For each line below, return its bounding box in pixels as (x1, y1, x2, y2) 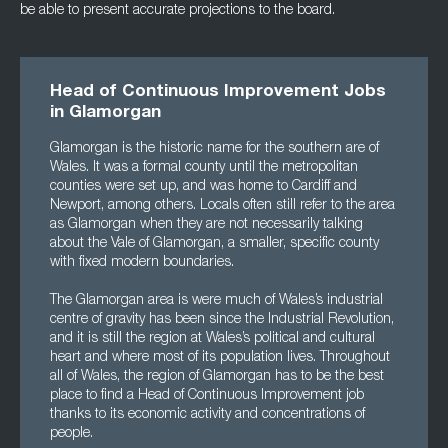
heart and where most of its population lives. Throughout (50, 351, 390, 365)
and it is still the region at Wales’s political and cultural (50, 332, 375, 346)
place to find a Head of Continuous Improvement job (50, 389, 364, 403)
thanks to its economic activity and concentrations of (50, 408, 365, 422)
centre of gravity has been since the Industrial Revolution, (50, 313, 394, 327)
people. (50, 427, 93, 441)
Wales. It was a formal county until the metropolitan (50, 161, 358, 175)
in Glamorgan (50, 105, 161, 122)
